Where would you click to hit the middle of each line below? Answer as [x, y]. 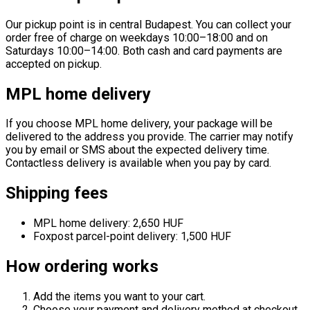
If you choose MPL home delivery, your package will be [139, 124]
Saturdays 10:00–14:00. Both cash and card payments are [144, 51]
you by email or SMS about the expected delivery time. [137, 150]
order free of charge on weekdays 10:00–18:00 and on [137, 37]
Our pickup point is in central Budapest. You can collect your [148, 24]
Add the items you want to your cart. [119, 297]
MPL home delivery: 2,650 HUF [108, 224]
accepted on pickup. [54, 64]
